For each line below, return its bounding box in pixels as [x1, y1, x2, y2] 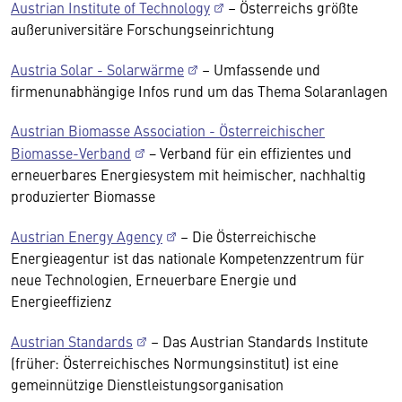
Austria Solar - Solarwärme [11, 59, 184, 79]
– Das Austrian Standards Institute [147, 331, 368, 351]
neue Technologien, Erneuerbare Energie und [11, 269, 297, 289]
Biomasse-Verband [11, 143, 131, 162]
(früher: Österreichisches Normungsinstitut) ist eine [11, 353, 338, 372]
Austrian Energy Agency [11, 226, 162, 246]
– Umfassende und [198, 59, 320, 79]
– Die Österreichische [177, 226, 316, 246]
